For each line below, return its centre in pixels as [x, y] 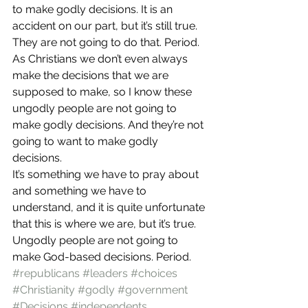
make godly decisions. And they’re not [109, 125]
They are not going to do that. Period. [107, 42]
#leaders [105, 273]
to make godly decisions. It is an [94, 9]
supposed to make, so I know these [103, 92]
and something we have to [81, 191]
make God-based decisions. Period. [102, 257]
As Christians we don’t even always [101, 59]
